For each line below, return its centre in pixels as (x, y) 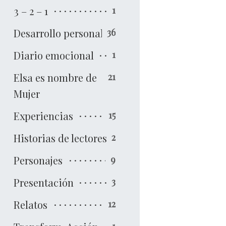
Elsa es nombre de (55, 77)
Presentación (43, 182)
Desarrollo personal (58, 33)
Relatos (30, 204)
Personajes (38, 160)
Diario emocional (53, 55)
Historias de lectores (60, 138)
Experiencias (43, 116)
